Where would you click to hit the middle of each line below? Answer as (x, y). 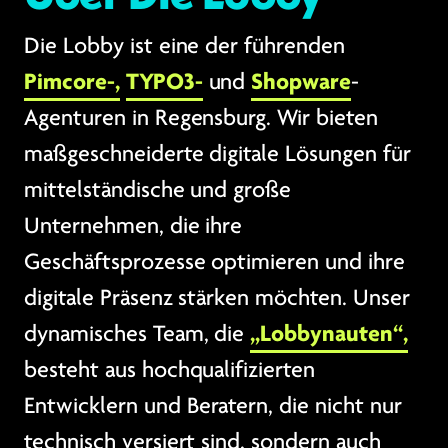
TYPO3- (164, 81)
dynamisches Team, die (137, 333)
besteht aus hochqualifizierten (170, 369)
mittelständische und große (158, 189)
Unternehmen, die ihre (133, 225)
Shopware (301, 81)
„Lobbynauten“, (329, 333)
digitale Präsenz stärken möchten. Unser (217, 297)
